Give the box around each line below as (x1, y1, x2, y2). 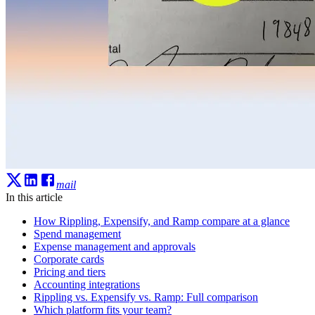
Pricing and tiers (34, 265, 105, 278)
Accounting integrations (34, 278, 140, 290)
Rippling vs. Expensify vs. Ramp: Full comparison (34, 290, 258, 303)
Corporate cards (34, 252, 104, 265)
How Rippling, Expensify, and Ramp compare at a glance (34, 214, 290, 227)
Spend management (34, 227, 121, 240)
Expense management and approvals (34, 240, 195, 252)
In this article (6, 191, 63, 203)
